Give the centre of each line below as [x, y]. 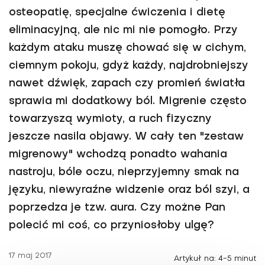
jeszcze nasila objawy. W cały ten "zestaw [126, 137]
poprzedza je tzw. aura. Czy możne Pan [117, 208]
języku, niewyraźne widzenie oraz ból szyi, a [129, 190]
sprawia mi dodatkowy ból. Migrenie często [128, 101]
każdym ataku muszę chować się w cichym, [127, 48]
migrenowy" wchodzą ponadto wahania [118, 155]
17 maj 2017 [30, 256]
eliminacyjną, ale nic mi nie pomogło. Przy [123, 30]
